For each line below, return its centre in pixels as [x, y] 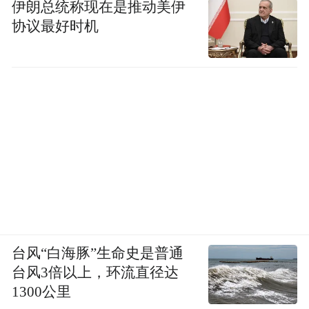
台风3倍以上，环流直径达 [96, 272]
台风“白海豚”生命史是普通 [98, 253]
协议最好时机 [56, 27]
